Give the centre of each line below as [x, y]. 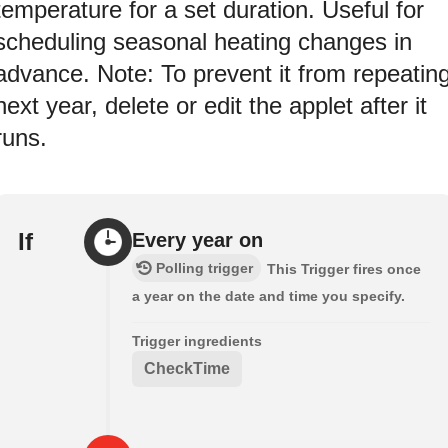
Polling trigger [204, 268]
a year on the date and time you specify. [268, 296]
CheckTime [187, 369]
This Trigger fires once [344, 269]
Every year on [197, 240]
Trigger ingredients [197, 341]
